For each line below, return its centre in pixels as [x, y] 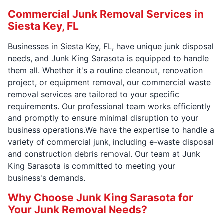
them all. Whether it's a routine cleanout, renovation [105, 70]
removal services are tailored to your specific [94, 94]
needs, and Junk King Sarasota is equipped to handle [108, 58]
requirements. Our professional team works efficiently [109, 106]
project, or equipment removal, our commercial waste [109, 82]
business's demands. [47, 177]
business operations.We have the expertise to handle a [111, 130]
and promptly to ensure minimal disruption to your [103, 118]
